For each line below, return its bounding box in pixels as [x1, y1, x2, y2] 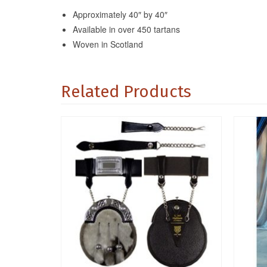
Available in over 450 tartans [73, 23, 180, 36]
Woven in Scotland [73, 38, 143, 51]
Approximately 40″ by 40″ [73, 8, 167, 21]
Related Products [61, 82, 191, 102]
